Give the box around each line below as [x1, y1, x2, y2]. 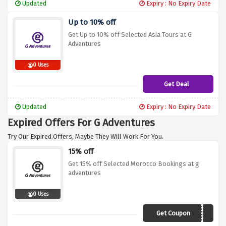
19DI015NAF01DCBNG [143, 210, 211, 219]
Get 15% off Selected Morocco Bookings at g [68, 160, 199, 168]
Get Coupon [156, 209, 190, 217]
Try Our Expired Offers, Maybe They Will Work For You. [8, 133, 163, 141]
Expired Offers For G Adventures [8, 117, 155, 129]
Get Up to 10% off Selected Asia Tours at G [68, 31, 192, 39]
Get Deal [164, 80, 189, 88]
